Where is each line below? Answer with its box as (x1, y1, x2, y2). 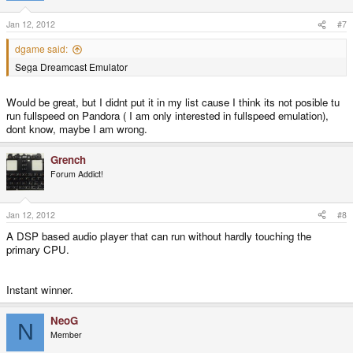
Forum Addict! (50, 168, 103, 180)
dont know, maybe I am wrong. (6, 121, 147, 137)
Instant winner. (6, 281, 73, 297)
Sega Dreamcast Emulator (15, 60, 128, 74)
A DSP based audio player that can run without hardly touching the (6, 228, 311, 243)
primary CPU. (6, 241, 69, 257)
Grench (50, 152, 86, 168)
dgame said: (15, 42, 68, 56)
